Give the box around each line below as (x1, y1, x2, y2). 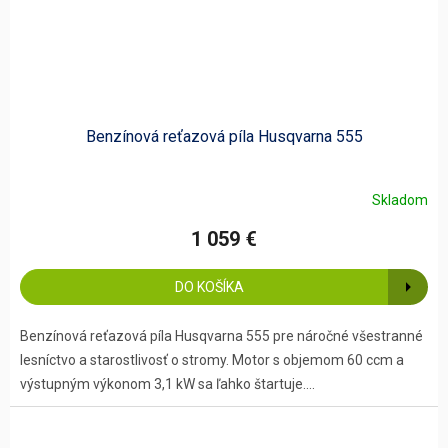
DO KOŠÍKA (174, 279, 244, 296)
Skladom (372, 191, 428, 208)
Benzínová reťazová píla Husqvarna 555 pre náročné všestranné (20, 328, 423, 345)
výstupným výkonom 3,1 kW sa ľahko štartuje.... (20, 376, 315, 393)
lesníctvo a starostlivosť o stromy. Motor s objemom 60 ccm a (20, 352, 404, 369)
